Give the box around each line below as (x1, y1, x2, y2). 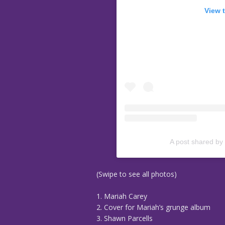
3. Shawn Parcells (96, 213, 153, 223)
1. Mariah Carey (96, 191, 147, 201)
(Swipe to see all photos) (96, 169, 177, 179)
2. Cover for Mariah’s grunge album (96, 202, 210, 212)
